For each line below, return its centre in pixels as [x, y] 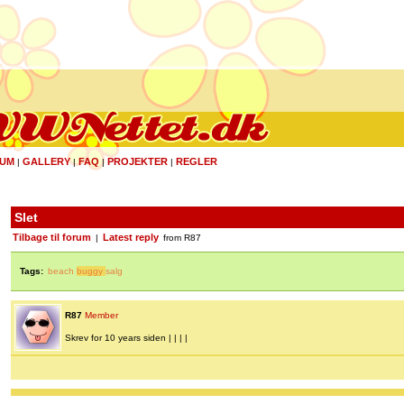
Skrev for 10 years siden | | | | [126, 338]
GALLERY [46, 161]
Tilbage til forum [52, 238]
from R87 [181, 238]
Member [101, 316]
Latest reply [131, 238]
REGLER [197, 161]
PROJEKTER [138, 161]
